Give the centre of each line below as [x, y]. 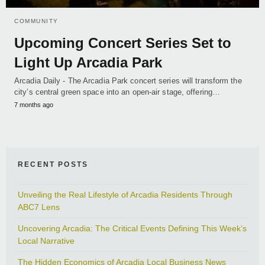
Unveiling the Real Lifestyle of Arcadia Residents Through [125, 195]
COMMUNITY [36, 21]
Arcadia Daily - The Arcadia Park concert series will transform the [128, 81]
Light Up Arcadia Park [88, 63]
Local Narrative [46, 241]
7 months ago [34, 105]
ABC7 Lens [39, 207]
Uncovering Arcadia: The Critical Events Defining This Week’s [132, 229]
